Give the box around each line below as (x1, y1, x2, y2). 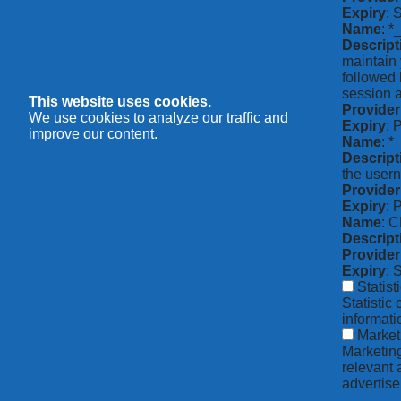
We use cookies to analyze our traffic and (29, 110, 288, 126)
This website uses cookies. (29, 94, 211, 110)
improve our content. (29, 126, 158, 142)
